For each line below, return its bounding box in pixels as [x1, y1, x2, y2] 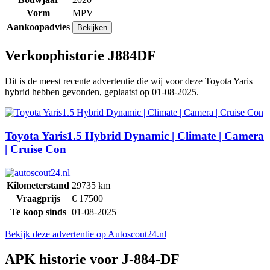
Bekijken [77, 23, 107, 33]
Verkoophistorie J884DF [5, 48, 156, 64]
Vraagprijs [16, 193, 60, 204]
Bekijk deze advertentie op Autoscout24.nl [5, 228, 166, 239]
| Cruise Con [5, 142, 66, 155]
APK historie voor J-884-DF [5, 251, 180, 268]
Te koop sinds [10, 206, 66, 217]
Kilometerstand [7, 180, 69, 190]
